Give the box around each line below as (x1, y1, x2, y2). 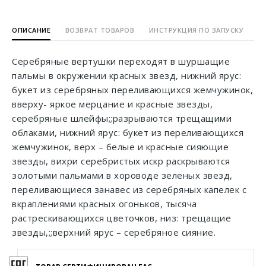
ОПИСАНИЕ (12, 26, 50, 34)
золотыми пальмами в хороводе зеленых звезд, (12, 169, 233, 181)
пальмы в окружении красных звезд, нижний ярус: (12, 69, 241, 81)
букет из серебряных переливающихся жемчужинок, (12, 84, 253, 96)
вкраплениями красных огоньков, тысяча (12, 198, 197, 210)
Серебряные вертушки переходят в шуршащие (12, 55, 230, 67)
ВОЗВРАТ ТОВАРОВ (65, 26, 134, 34)
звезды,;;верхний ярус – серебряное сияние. (12, 226, 216, 238)
